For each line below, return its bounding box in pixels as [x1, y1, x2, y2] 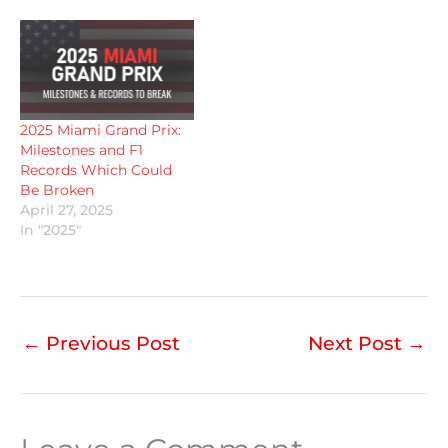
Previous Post [41, 331, 180, 355]
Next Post [308, 331, 407, 355]
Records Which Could [20, 160, 172, 179]
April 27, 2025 [20, 200, 113, 219]
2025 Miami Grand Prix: [20, 120, 181, 139]
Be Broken [20, 180, 94, 199]
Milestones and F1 [20, 140, 143, 159]
